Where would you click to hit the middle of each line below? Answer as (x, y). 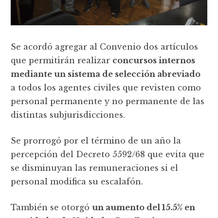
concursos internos (154, 61)
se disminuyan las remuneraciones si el (95, 168)
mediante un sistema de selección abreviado (106, 74)
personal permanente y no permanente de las (108, 101)
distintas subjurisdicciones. (68, 115)
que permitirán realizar (62, 61)
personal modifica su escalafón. (77, 182)
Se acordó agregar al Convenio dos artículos (105, 47)
